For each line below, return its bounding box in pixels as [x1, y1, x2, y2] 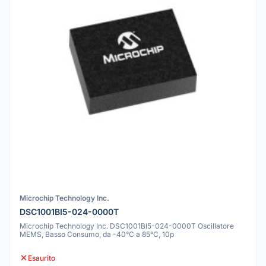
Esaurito [28, 253, 55, 262]
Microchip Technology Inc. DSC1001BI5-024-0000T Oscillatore [20, 221, 234, 230]
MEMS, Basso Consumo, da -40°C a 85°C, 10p [20, 229, 174, 239]
